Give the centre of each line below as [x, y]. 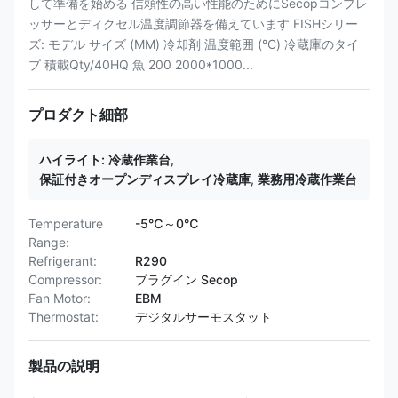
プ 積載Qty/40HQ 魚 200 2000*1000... [141, 64]
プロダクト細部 [78, 115]
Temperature [66, 223]
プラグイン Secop [187, 279]
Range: [49, 242]
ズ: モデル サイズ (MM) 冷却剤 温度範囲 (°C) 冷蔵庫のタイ [194, 44]
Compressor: [65, 279]
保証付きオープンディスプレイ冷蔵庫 [145, 179]
